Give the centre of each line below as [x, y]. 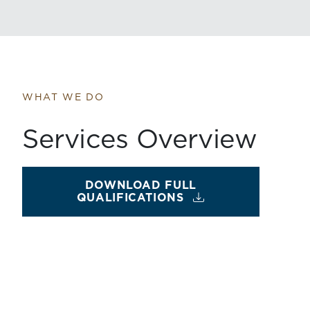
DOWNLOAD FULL [140, 185]
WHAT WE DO [63, 98]
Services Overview [140, 140]
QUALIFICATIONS [130, 198]
